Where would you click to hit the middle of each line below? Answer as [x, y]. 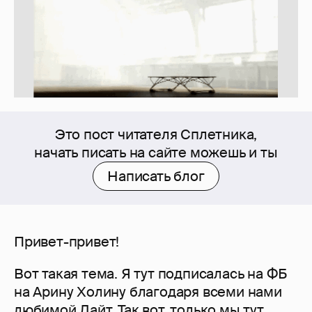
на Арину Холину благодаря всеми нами [148, 292]
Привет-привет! [67, 242]
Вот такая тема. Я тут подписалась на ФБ [151, 274]
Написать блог [156, 177]
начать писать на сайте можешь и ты [156, 153]
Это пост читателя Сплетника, [156, 135]
